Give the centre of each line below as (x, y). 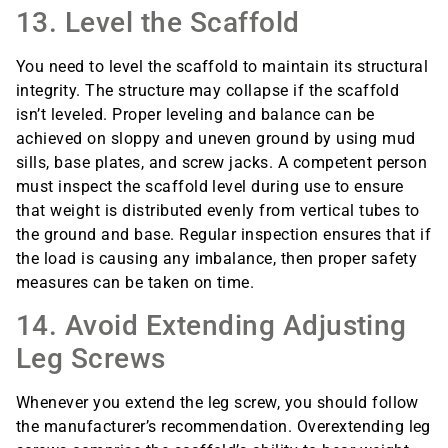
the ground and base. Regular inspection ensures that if (224, 234)
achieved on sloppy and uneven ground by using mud (216, 138)
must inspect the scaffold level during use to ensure (210, 186)
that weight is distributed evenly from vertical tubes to (218, 210)
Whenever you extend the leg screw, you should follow (217, 403)
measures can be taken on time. (135, 282)
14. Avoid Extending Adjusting (211, 326)
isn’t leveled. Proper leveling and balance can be (195, 114)
